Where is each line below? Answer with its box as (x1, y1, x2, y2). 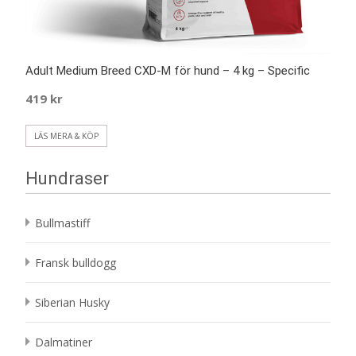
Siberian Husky (35, 295, 110, 311)
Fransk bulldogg (35, 255, 116, 271)
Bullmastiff (35, 215, 90, 231)
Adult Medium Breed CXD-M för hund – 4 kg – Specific (25, 64, 310, 79)
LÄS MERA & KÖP (34, 130, 99, 142)
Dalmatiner (35, 335, 92, 350)
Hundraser (25, 168, 109, 189)
